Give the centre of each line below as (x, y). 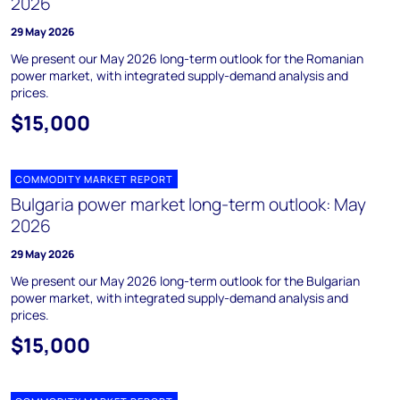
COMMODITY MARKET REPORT (94, 179)
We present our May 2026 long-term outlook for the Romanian (187, 58)
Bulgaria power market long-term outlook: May (188, 204)
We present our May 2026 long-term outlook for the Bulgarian (185, 281)
